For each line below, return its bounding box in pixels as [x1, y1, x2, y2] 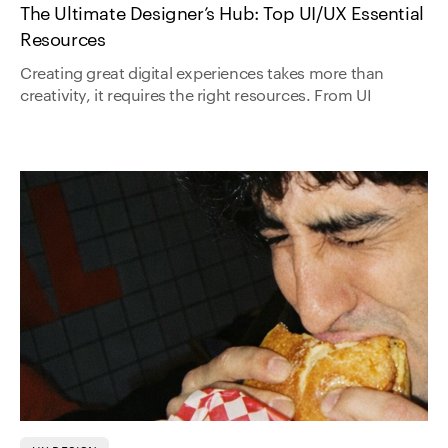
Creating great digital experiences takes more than [20, 65, 385, 82]
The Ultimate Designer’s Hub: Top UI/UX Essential [20, 4, 424, 23]
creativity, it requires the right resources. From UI [20, 87, 372, 104]
